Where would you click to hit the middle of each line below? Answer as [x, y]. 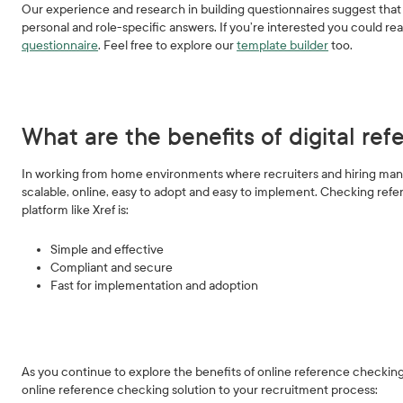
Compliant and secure [112, 268]
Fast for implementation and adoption [155, 286]
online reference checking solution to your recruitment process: [201, 390]
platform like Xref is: [76, 210]
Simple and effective [107, 250]
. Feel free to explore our [168, 45]
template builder [283, 45]
